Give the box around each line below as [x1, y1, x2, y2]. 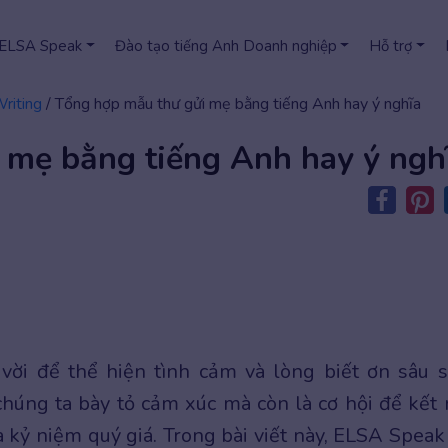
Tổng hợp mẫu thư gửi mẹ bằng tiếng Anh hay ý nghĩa [55, 93, 421, 115]
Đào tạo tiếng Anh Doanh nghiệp [114, 36, 337, 56]
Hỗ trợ [369, 36, 413, 56]
